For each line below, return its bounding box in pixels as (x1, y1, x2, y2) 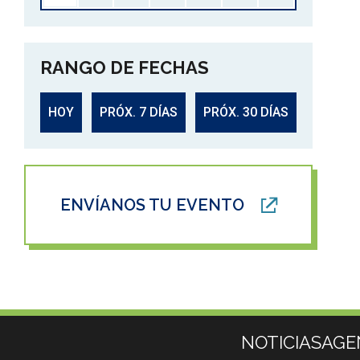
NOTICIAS (241, 332, 321, 353)
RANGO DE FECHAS (40, 57, 209, 78)
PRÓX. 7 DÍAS (100, 104, 178, 120)
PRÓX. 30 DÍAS (203, 104, 289, 120)
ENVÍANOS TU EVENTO (59, 195, 244, 215)
